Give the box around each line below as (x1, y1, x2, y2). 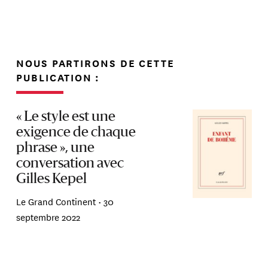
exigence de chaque (16, 126, 136, 141)
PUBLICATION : (16, 69, 100, 85)
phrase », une (16, 141, 95, 156)
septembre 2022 (16, 209, 81, 224)
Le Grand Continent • (16, 194, 104, 208)
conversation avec (16, 157, 124, 172)
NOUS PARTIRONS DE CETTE (16, 55, 175, 71)
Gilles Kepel (16, 172, 87, 187)
